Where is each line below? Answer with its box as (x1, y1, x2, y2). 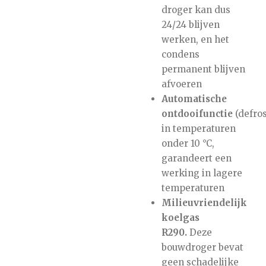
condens (161, 48, 199, 60)
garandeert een (161, 152, 232, 164)
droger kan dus (161, 4, 230, 15)
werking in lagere (161, 167, 242, 179)
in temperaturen (161, 122, 236, 134)
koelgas (161, 211, 199, 223)
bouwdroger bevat (161, 241, 243, 253)
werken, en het (161, 33, 229, 45)
